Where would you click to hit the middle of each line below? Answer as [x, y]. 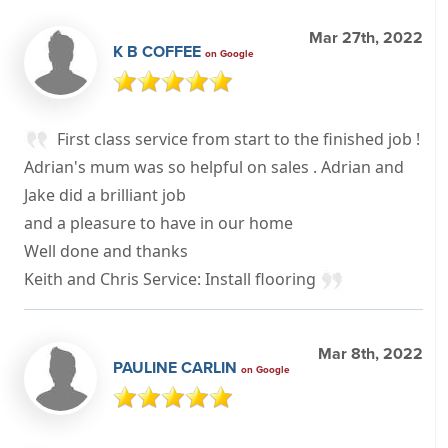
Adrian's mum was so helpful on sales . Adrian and [214, 167]
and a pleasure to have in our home [158, 223]
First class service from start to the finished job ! [238, 138]
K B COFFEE [159, 51]
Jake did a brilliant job [105, 195]
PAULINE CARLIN [177, 368]
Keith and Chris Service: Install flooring [172, 279]
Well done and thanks [106, 251]
